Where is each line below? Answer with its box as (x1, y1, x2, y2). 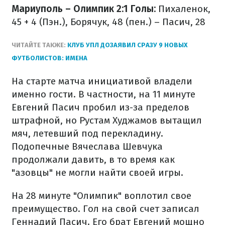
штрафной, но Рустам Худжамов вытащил (12, 115, 202, 126)
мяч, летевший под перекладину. (12, 128, 163, 139)
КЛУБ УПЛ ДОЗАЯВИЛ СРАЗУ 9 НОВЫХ (66, 41, 188, 49)
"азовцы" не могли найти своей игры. (12, 167, 183, 178)
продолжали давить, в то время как (12, 154, 175, 165)
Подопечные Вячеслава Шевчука (12, 141, 163, 152)
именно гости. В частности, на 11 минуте (12, 88, 195, 100)
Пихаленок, (156, 3, 210, 15)
